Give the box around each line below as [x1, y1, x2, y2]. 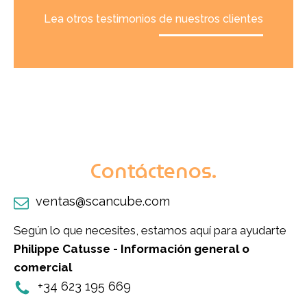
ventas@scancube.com [36, 193, 170, 208]
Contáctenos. [90, 154, 217, 187]
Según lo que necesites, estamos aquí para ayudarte [14, 223, 286, 237]
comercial [14, 260, 72, 274]
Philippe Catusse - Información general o [14, 241, 249, 256]
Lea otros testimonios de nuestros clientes [44, 12, 263, 25]
